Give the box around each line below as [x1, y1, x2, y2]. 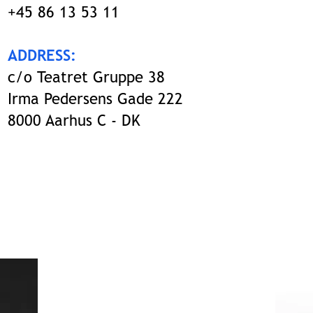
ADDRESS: [8, 46, 76, 65]
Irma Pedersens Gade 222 [8, 89, 183, 108]
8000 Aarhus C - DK [8, 111, 140, 130]
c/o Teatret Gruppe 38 [8, 68, 165, 87]
